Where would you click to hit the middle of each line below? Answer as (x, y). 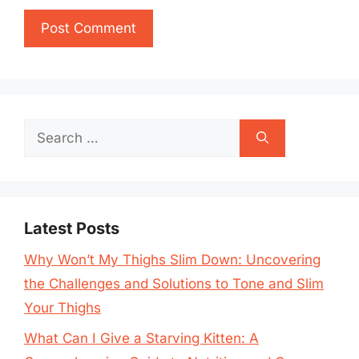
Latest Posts (72, 228)
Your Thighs (63, 307)
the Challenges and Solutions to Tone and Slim (174, 283)
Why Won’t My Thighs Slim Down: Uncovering (172, 259)
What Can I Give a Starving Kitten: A (141, 338)
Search (46, 130)
